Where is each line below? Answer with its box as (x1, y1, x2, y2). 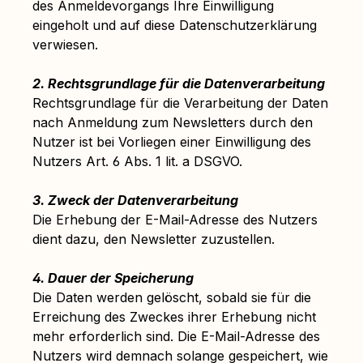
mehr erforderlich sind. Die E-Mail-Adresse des (32, 328, 320, 344)
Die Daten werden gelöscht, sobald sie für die (32, 289, 311, 305)
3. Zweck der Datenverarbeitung (32, 192, 238, 208)
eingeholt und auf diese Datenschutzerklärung (32, 17, 317, 33)
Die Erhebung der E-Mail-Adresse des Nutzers (32, 211, 318, 228)
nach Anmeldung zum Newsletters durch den (32, 114, 313, 130)
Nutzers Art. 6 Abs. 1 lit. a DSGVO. (32, 153, 242, 169)
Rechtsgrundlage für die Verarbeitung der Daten (32, 95, 328, 111)
